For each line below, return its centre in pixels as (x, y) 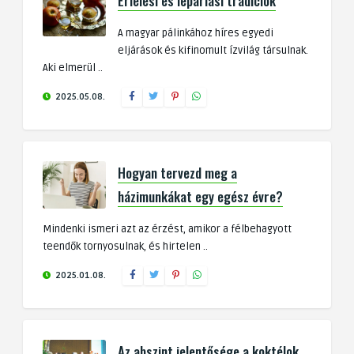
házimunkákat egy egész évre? (200, 197)
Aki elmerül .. (73, 68)
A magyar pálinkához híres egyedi (196, 34)
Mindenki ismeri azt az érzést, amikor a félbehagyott (167, 230)
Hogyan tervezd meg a (177, 173)
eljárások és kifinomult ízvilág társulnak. (213, 51)
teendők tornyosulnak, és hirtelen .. (125, 247)
